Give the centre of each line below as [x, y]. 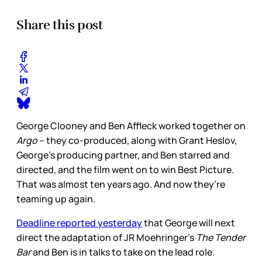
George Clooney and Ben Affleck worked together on [131, 125]
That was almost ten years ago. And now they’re [121, 184]
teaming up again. [57, 199]
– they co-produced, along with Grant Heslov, [138, 140]
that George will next [189, 223]
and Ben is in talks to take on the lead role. [124, 252]
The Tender [221, 237]
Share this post [60, 25]
